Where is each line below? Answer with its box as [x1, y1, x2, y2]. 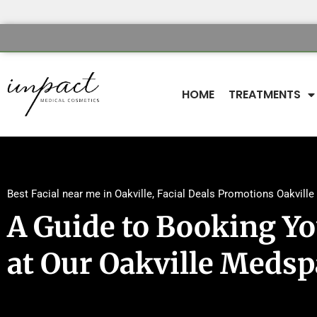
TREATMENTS [229, 86, 301, 103]
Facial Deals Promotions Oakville [157, 188, 314, 200]
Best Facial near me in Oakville [7, 188, 152, 200]
